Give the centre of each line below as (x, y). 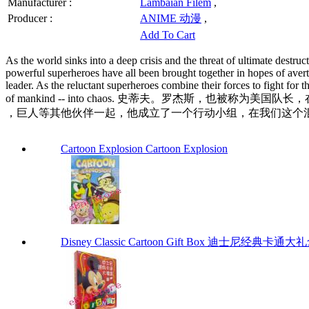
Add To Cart (168, 34)
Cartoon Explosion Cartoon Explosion (144, 148)
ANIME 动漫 (171, 18)
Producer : (30, 18)
